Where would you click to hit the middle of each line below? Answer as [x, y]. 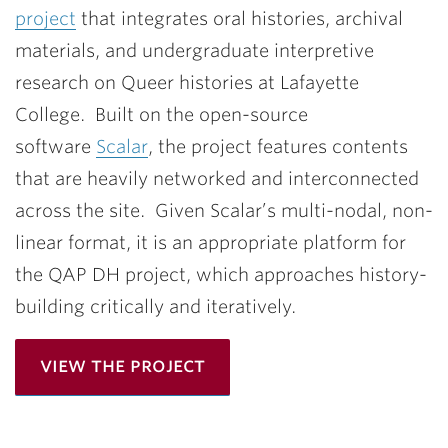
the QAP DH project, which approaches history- [221, 274]
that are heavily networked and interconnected [217, 178]
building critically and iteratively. [155, 306]
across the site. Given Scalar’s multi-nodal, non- [224, 210]
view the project [122, 364]
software [55, 146]
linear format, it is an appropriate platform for [210, 242]
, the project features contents [278, 146]
